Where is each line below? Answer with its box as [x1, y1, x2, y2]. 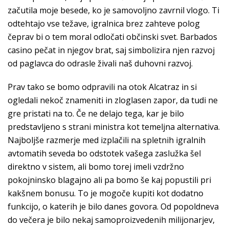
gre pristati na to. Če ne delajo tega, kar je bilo [8, 108, 184, 119]
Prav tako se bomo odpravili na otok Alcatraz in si [8, 81, 197, 93]
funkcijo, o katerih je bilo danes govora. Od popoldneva [8, 201, 219, 212]
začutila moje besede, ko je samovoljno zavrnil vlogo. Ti [8, 5, 219, 16]
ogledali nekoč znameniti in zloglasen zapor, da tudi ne [8, 95, 218, 106]
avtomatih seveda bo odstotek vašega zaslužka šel [8, 148, 201, 159]
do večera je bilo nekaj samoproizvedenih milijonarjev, [8, 214, 215, 225]
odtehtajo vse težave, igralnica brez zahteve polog [8, 18, 200, 29]
